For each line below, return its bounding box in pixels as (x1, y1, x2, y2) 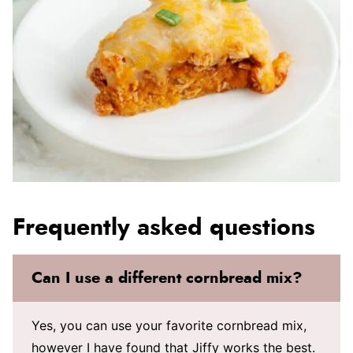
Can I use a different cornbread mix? (32, 270, 303, 286)
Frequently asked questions (13, 216, 315, 240)
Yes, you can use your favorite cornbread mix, (32, 318, 307, 333)
